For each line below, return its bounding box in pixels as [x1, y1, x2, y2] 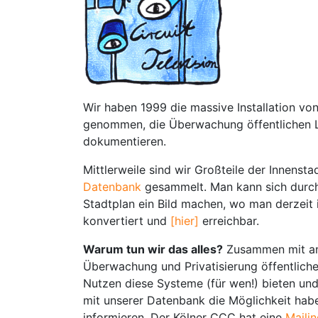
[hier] [170, 214, 202, 228]
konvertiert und [83, 214, 170, 228]
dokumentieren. [83, 134, 166, 148]
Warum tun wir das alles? [83, 242, 223, 256]
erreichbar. [202, 214, 259, 228]
